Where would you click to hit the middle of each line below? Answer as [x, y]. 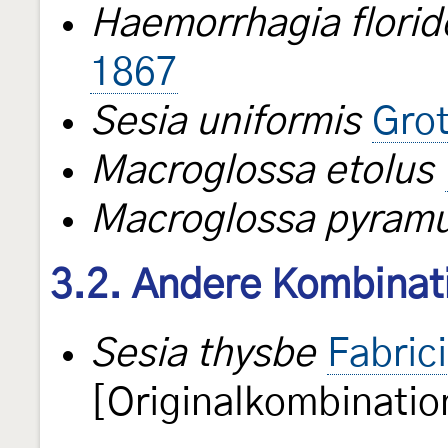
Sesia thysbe [202, 354]
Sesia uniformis [225, 122]
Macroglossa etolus [261, 171]
